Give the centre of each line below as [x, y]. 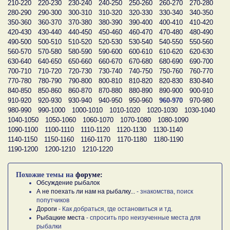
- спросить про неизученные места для [143, 217]
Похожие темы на [46, 175]
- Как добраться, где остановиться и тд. [115, 209]
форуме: [89, 175]
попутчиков [53, 200]
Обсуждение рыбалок [68, 183]
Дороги [47, 209]
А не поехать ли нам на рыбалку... [86, 191]
